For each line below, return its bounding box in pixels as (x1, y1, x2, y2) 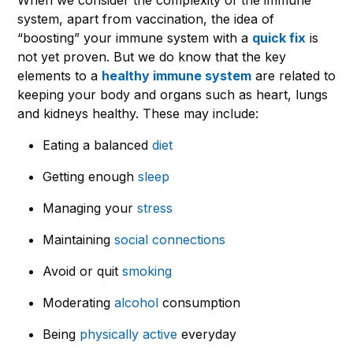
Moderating (43, 294, 114, 310)
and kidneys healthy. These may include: (17, 105, 258, 121)
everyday (177, 325, 236, 342)
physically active (80, 325, 177, 342)
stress (137, 199, 173, 216)
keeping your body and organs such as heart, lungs (17, 86, 328, 102)
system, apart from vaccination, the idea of (17, 10, 274, 27)
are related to (251, 67, 336, 84)
